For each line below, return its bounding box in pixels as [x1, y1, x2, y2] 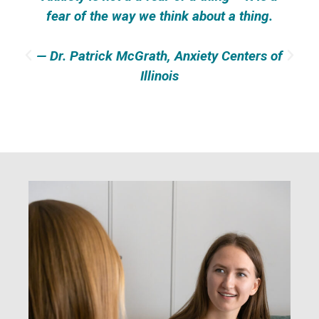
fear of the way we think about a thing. [46, 8, 273, 24]
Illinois [140, 68, 179, 84]
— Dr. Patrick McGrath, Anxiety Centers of [36, 48, 283, 64]
